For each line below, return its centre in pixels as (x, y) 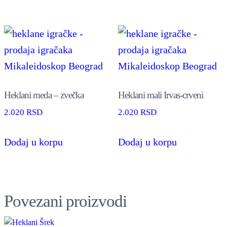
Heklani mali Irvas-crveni (160, 95)
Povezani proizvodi (65, 201)
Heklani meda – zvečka (44, 95)
